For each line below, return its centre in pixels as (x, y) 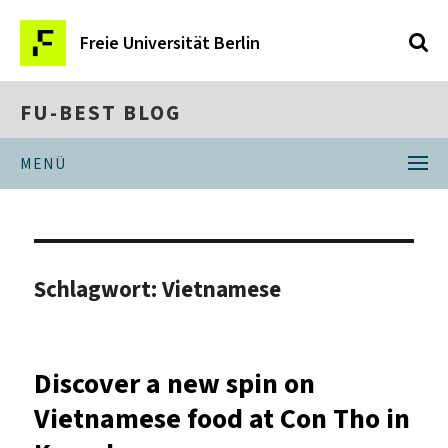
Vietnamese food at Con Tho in (222, 418)
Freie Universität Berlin (170, 43)
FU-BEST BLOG (100, 113)
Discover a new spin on (175, 383)
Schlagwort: (98, 288)
